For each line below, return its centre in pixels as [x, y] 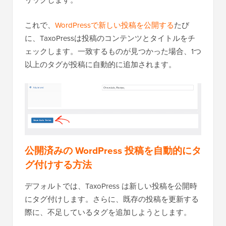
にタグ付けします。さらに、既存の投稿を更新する [112, 199]
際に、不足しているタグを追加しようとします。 [108, 212]
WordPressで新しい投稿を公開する [115, 25]
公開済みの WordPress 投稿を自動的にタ [113, 150]
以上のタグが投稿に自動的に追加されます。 [100, 64]
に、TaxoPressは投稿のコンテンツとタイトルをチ [110, 38]
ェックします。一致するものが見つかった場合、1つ [113, 51]
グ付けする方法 [58, 164]
